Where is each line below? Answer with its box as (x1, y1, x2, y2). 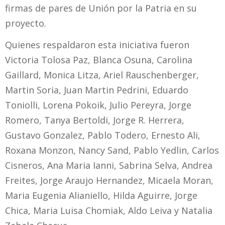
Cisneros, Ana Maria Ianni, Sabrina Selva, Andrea (5, 159, 212, 171)
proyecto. (5, 17, 46, 29)
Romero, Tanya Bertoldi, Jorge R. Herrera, (5, 114, 184, 126)
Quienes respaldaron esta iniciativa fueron (5, 38, 189, 51)
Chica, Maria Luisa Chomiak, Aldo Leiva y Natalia (5, 204, 212, 216)
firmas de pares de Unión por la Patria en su (5, 2, 197, 14)
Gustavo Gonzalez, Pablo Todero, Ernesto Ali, (5, 129, 200, 141)
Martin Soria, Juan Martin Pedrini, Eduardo (5, 83, 188, 96)
